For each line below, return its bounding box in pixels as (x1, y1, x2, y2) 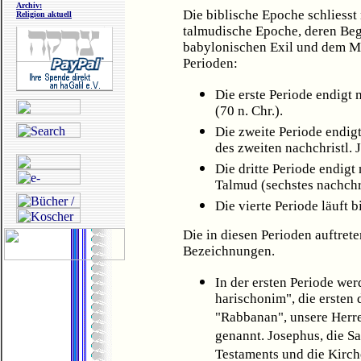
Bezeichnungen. (183, 243, 275, 259)
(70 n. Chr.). (215, 103, 283, 121)
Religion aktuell (16, 10, 72, 19)
